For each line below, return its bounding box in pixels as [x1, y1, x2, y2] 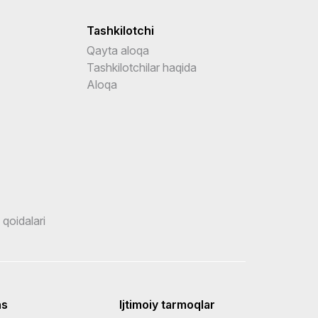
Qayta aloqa [86, 43, 149, 57]
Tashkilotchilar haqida [86, 60, 197, 75]
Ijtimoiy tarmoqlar [119, 297, 215, 312]
